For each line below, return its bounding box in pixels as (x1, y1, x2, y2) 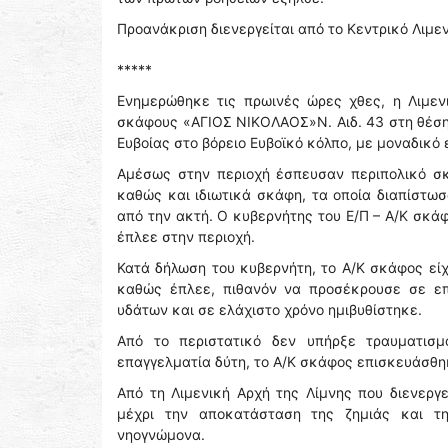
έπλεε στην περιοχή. (117, 228, 255, 246)
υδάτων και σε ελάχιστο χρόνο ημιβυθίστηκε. (117, 301, 422, 319)
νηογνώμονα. (117, 426, 205, 444)
